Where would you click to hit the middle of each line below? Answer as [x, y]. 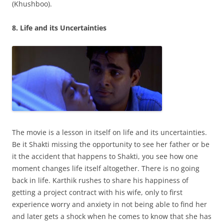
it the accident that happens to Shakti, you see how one [105, 156]
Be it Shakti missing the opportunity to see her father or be [111, 144]
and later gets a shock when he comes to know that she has [112, 216]
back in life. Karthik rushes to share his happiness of [100, 180]
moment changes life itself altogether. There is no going [106, 168]
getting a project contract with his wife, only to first [97, 192]
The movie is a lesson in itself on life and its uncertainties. [109, 132]
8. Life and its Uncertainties [59, 28]
